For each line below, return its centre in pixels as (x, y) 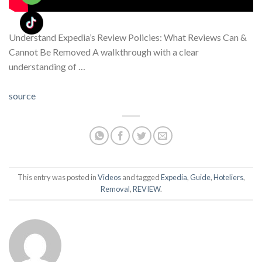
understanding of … (47, 66)
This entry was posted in (57, 177)
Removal (115, 189)
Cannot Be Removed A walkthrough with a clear (104, 51)
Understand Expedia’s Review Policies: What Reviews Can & (128, 37)
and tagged (141, 177)
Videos (109, 177)
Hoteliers (228, 177)
